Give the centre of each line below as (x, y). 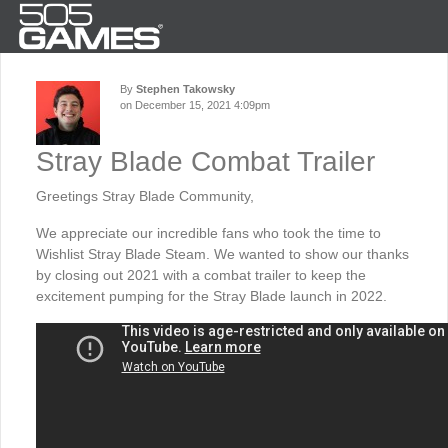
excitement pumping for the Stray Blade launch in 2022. (211, 296)
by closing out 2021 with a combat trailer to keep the (201, 275)
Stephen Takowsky (185, 89)
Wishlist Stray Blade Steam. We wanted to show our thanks (222, 254)
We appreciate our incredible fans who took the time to (208, 233)
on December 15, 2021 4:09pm (195, 105)
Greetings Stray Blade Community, (145, 196)
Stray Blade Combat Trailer (205, 161)
